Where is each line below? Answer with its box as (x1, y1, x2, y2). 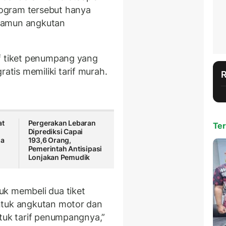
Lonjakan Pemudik (28, 153, 90, 162)
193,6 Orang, (28, 136, 72, 145)
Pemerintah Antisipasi (28, 144, 102, 153)
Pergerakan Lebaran (28, 119, 96, 128)
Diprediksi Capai (28, 127, 83, 136)
